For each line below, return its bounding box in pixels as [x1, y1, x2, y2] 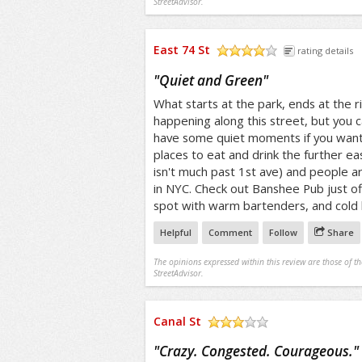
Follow [268, 226, 297, 238]
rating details [297, 44, 353, 57]
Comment [208, 226, 252, 238]
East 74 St [153, 42, 210, 57]
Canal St [153, 314, 201, 329]
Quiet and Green [158, 71, 263, 90]
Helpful [159, 226, 192, 238]
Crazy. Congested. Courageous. [158, 342, 353, 360]
